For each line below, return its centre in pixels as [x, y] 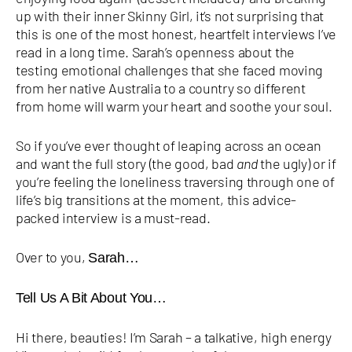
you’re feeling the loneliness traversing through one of [175, 181]
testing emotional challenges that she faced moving [170, 70]
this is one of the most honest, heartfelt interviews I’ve [176, 33]
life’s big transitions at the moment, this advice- [156, 199]
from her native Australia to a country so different [161, 88]
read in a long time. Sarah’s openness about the [155, 51]
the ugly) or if [297, 163]
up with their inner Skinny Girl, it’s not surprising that [170, 15]
